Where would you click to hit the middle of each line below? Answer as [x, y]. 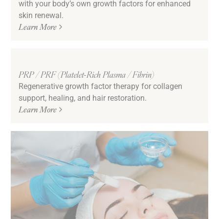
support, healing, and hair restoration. [83, 98]
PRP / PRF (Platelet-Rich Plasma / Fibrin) [87, 74]
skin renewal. [41, 15]
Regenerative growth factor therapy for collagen [101, 86]
